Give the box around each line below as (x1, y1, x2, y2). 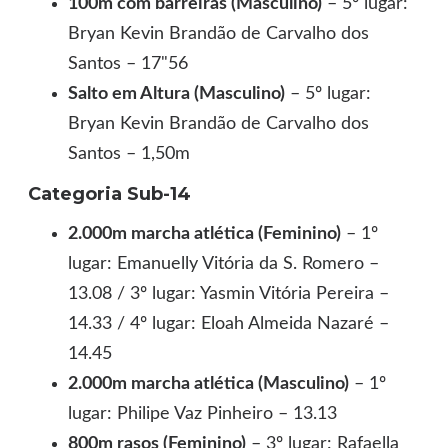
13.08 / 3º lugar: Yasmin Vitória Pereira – (68, 284, 390, 303)
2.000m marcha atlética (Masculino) (68, 374, 350, 393)
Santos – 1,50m (68, 144, 191, 163)
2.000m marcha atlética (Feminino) (68, 224, 342, 243)
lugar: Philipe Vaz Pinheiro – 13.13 (68, 404, 338, 423)
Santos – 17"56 (68, 54, 189, 73)
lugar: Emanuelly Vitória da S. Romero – (68, 254, 380, 273)
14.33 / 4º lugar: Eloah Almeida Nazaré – (68, 314, 390, 333)
